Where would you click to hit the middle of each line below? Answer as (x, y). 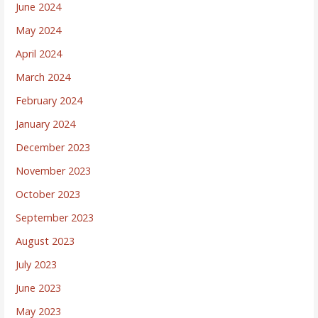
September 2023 (55, 217)
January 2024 (46, 124)
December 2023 (53, 147)
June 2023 (39, 287)
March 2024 (43, 77)
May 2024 (39, 30)
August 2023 (45, 241)
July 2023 (37, 264)
